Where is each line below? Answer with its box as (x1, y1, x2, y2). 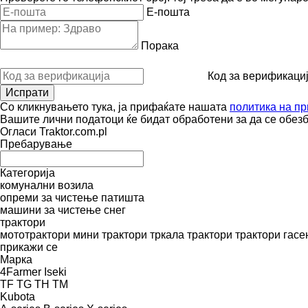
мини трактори (73, 228, 147, 241)
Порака (141, 39, 179, 52)
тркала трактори (150, 228, 232, 241)
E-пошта (146, 5, 190, 18)
